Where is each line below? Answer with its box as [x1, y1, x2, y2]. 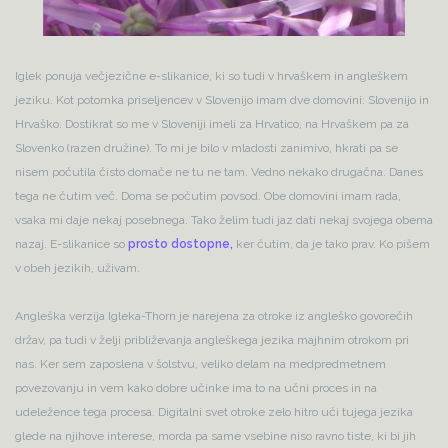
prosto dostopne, [128, 237, 233, 252]
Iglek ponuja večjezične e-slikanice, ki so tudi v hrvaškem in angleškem [15, 69, 408, 84]
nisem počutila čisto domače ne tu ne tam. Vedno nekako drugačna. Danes [15, 165, 423, 180]
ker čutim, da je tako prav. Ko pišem [233, 237, 430, 252]
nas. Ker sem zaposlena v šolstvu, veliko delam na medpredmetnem [15, 357, 386, 372]
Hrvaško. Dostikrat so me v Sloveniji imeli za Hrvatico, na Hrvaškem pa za [15, 117, 409, 132]
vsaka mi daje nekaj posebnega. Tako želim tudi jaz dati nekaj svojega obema [15, 213, 433, 228]
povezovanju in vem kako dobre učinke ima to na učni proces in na [15, 381, 377, 396]
